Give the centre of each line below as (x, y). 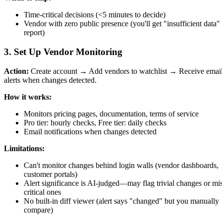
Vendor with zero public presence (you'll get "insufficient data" (122, 24)
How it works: (28, 97)
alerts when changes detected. (50, 80)
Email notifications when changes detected (90, 131)
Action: (16, 71)
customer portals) (51, 174)
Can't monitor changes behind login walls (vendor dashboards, (121, 165)
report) (34, 33)
